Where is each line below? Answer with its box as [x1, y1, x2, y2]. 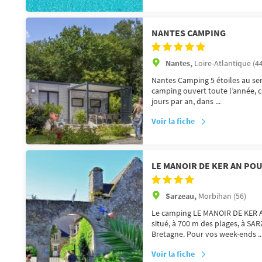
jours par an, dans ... [151, 95, 220, 106]
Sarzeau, [166, 190, 198, 201]
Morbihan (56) [198, 190, 246, 201]
